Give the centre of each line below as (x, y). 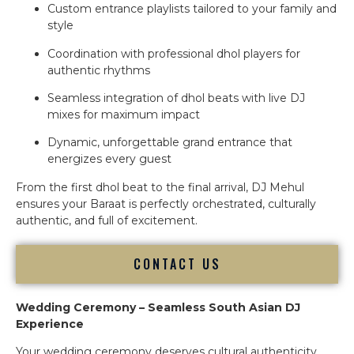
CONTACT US (177, 264)
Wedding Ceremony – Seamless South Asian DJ (158, 308)
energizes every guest (109, 159)
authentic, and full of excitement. (107, 220)
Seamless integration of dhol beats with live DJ (176, 98)
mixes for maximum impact (124, 114)
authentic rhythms (99, 70)
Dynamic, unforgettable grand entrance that (170, 143)
